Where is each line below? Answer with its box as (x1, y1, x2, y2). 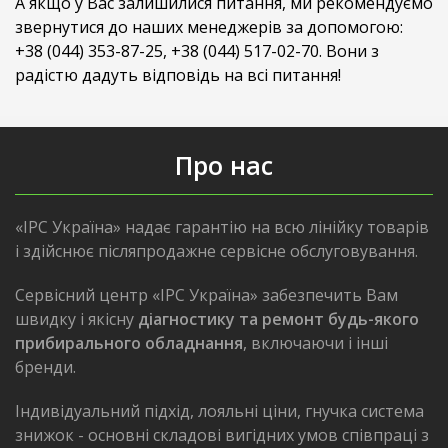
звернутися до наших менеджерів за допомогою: (15, 16, 403, 38)
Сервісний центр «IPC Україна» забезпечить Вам (15, 284, 398, 306)
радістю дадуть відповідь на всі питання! (15, 64, 341, 86)
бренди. (15, 356, 76, 378)
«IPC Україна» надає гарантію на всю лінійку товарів (15, 216, 429, 238)
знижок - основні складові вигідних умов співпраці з (15, 424, 429, 446)
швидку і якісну (15, 308, 138, 330)
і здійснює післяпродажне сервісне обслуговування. (15, 240, 418, 262)
